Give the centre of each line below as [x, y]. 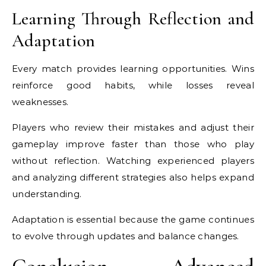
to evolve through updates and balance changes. [126, 236]
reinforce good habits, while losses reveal [133, 85]
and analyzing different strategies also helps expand [133, 177]
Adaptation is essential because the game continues [133, 219]
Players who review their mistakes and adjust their [133, 127]
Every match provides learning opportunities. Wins [133, 69]
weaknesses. [40, 102]
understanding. [47, 194]
